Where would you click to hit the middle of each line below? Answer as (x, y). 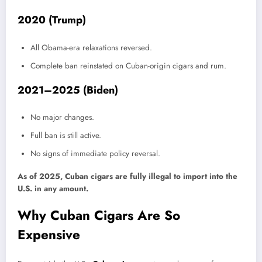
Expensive (51, 235)
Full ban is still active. (66, 136)
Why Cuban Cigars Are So (99, 216)
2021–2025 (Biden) (68, 90)
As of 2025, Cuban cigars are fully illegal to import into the (127, 177)
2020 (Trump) (52, 20)
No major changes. (62, 118)
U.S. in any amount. (53, 189)
